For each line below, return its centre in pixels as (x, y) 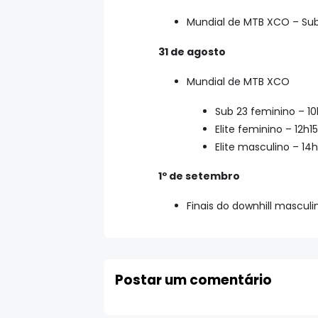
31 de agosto (192, 51)
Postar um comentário (193, 280)
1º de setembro (199, 176)
